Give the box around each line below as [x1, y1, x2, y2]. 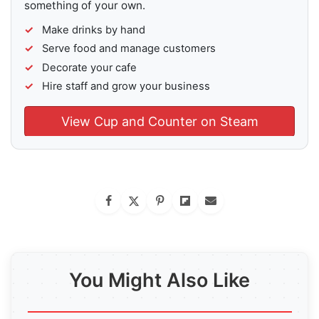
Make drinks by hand [42, 23, 146, 37]
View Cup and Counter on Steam [61, 113, 258, 129]
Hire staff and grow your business [42, 79, 211, 93]
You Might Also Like [69, 268, 250, 292]
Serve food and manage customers [42, 42, 216, 56]
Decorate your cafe [42, 61, 137, 74]
